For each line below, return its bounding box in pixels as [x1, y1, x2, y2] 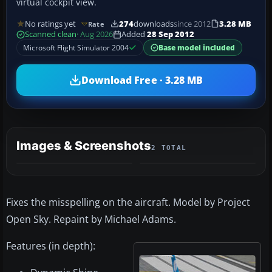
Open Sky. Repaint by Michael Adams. [6, 212, 176, 226]
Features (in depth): [6, 239, 95, 253]
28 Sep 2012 [147, 29, 194, 40]
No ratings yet [25, 18, 76, 29]
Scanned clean [25, 29, 76, 40]
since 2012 [173, 18, 211, 29]
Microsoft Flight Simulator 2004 [23, 42, 129, 53]
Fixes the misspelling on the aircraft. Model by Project [6, 195, 250, 209]
